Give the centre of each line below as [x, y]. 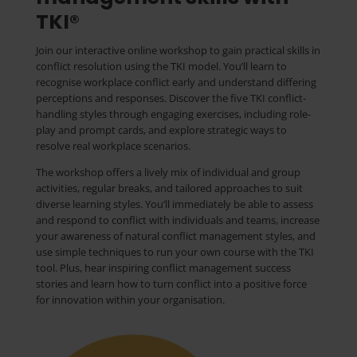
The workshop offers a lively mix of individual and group [168, 172]
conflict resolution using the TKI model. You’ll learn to [161, 66]
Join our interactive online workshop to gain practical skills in [178, 50]
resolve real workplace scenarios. [113, 146]
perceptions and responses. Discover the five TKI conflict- [171, 98]
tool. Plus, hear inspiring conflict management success [163, 268]
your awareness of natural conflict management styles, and [175, 236]
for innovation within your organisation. [130, 300]
